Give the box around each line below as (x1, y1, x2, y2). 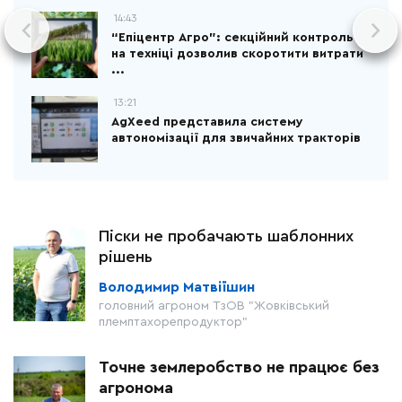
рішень (99, 249, 153, 265)
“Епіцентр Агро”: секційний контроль (111, 31, 354, 44)
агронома (99, 380, 173, 396)
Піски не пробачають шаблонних (99, 228, 354, 244)
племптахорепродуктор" (99, 316, 248, 328)
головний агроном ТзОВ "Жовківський (99, 300, 329, 312)
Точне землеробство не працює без (99, 359, 380, 375)
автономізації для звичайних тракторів (111, 132, 361, 144)
